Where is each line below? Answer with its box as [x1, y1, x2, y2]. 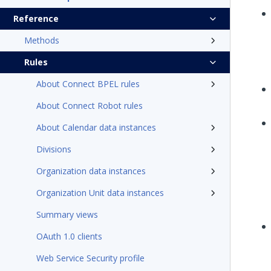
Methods [24, 34, 59, 46]
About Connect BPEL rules [36, 78, 140, 90]
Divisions [36, 143, 71, 155]
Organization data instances [36, 165, 146, 177]
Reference [13, 13, 59, 24]
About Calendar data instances [36, 122, 156, 133]
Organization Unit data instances [36, 187, 164, 198]
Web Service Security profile [36, 252, 145, 264]
